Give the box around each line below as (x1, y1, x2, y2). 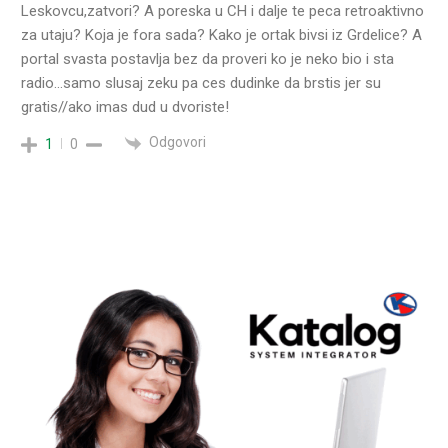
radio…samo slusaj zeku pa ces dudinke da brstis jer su (21, 74, 381, 93)
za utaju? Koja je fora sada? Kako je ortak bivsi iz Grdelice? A (21, 26, 422, 45)
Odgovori (149, 134, 206, 151)
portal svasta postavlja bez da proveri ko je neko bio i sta (21, 50, 394, 69)
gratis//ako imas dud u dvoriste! (21, 98, 229, 117)
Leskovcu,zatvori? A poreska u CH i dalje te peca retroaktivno (21, 2, 424, 21)
